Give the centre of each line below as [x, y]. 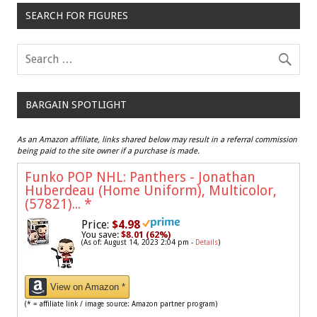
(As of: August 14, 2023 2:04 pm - [138, 243]
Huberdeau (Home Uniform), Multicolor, [151, 191]
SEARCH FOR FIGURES [76, 16]
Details [207, 243]
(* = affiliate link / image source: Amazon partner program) [121, 304]
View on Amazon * [88, 287]
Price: [95, 225]
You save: [101, 235]
